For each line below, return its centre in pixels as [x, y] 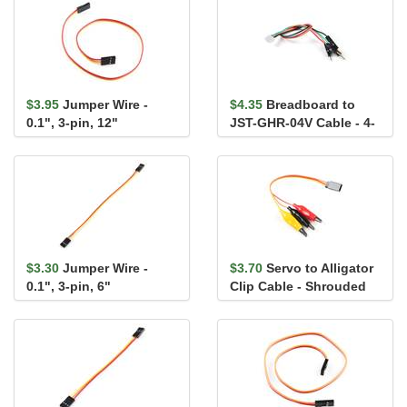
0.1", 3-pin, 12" [72, 123]
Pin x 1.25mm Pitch [288, 141]
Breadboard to [311, 104]
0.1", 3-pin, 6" [69, 286]
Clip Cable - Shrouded [298, 286]
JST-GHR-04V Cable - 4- [303, 123]
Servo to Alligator [320, 268]
